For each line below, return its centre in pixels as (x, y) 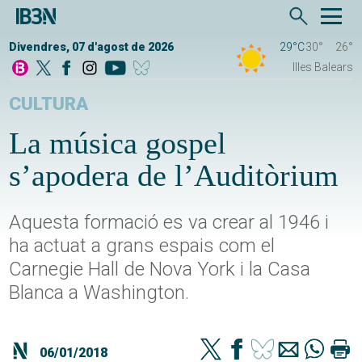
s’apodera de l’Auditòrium (174, 176)
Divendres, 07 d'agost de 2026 (92, 47)
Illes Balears (322, 67)
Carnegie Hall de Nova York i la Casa (160, 269)
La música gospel (118, 143)
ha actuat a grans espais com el (142, 246)
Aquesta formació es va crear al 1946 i (169, 223)
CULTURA (49, 104)
